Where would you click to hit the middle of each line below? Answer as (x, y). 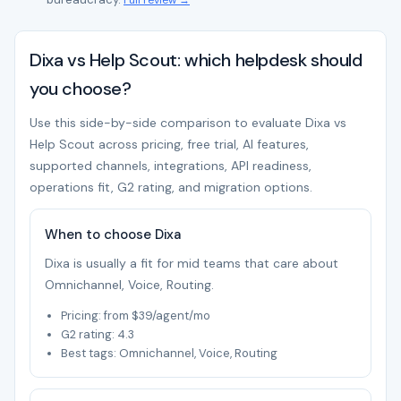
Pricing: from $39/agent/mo (136, 316)
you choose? (81, 89)
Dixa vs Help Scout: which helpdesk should (196, 60)
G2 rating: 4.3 (98, 334)
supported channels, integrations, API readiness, (171, 166)
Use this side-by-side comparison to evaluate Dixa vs (188, 123)
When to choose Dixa (113, 235)
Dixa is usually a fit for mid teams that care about (192, 263)
